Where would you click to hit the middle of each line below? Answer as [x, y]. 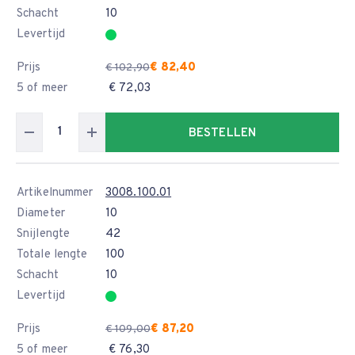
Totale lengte [52, 255]
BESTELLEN [222, 134]
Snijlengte [43, 234]
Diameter [41, 214]
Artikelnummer [55, 193]
